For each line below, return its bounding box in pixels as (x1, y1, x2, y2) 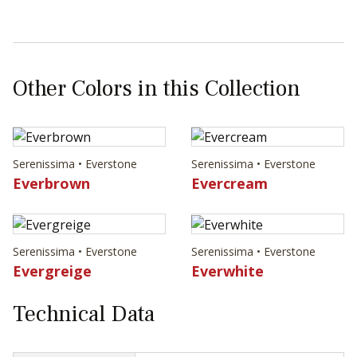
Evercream (191, 174, 268, 194)
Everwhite (191, 261, 264, 281)
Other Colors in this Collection (13, 73, 300, 103)
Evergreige (13, 261, 92, 281)
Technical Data (13, 300, 155, 329)
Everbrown (13, 174, 90, 194)
